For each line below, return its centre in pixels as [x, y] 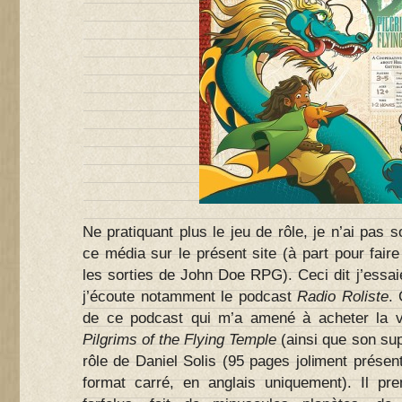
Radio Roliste [343, 297]
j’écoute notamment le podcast [190, 297]
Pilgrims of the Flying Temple [180, 340]
